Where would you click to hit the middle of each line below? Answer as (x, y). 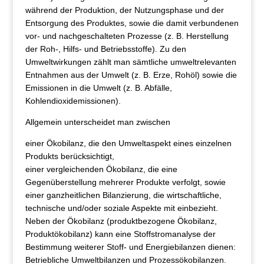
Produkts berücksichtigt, (70, 156)
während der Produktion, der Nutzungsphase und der (124, 10)
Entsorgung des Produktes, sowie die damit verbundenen (132, 23)
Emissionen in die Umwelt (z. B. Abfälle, (98, 88)
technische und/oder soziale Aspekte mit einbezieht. (121, 208)
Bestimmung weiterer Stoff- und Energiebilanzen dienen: (130, 247)
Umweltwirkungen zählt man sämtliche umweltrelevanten (131, 62)
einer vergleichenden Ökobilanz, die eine (101, 169)
